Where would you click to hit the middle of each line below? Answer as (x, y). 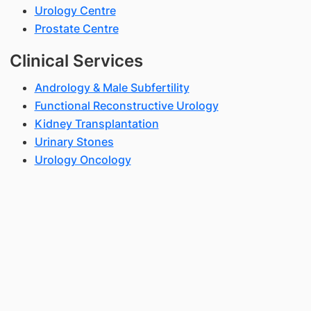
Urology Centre (75, 10)
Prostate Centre (76, 28)
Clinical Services (76, 60)
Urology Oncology (83, 159)
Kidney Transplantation (96, 123)
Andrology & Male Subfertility (112, 87)
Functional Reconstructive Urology (126, 105)
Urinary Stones (74, 141)
